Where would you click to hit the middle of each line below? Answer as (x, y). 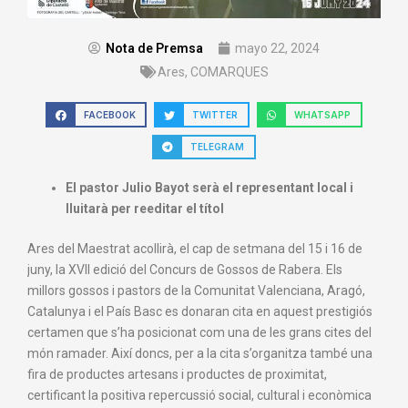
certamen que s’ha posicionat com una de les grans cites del (199, 332)
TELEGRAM (218, 147)
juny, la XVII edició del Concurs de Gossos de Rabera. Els (185, 270)
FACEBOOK (109, 115)
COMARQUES (229, 72)
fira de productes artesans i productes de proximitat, (177, 374)
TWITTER (215, 115)
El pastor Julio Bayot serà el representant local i (209, 188)
